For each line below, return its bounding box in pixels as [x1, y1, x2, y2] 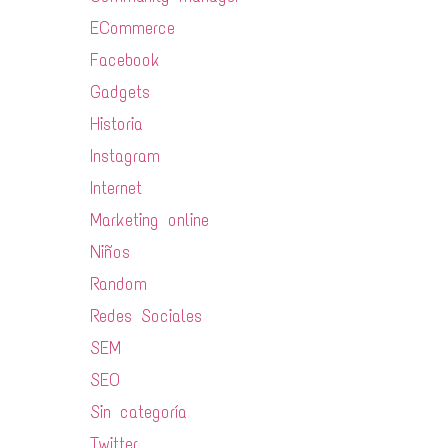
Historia [90, 112, 143, 135]
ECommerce [90, 16, 175, 39]
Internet [90, 176, 142, 199]
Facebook [90, 48, 160, 71]
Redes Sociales [90, 304, 202, 327]
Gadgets [90, 80, 150, 103]
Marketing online [90, 208, 209, 231]
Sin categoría [90, 400, 187, 423]
